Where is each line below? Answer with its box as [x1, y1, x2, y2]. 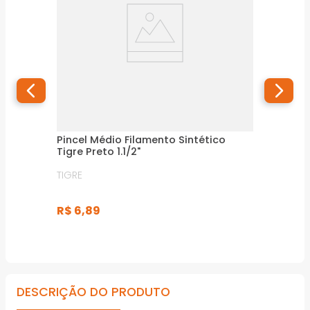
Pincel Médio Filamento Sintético [57, 132, 226, 147]
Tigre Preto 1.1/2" [57, 144, 140, 158]
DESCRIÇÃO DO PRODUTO [17, 283, 170, 300]
